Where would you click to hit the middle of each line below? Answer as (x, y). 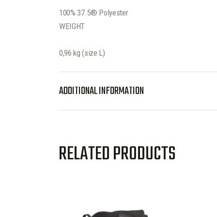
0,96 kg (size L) (82, 53)
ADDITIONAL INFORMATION (101, 91)
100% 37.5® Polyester (94, 12)
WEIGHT (72, 26)
